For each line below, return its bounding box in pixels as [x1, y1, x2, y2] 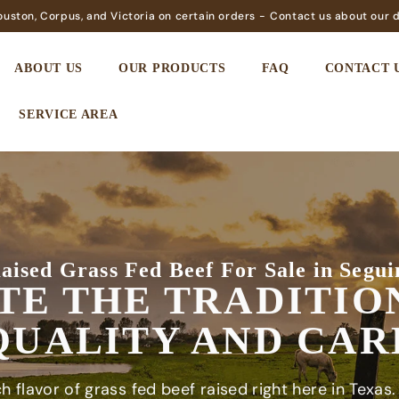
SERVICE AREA [19, 108, 118, 121]
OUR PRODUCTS [118, 61, 226, 75]
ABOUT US [14, 61, 84, 75]
